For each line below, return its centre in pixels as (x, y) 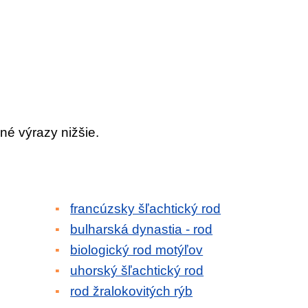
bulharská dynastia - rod (142, 229)
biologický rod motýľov (137, 250)
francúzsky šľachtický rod (146, 209)
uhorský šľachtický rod (137, 271)
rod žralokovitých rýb (132, 291)
